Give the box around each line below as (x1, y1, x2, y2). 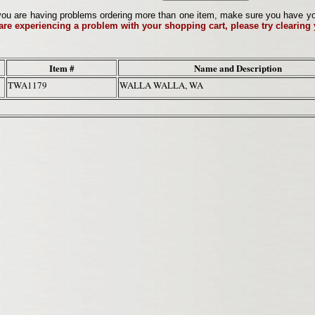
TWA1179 (8, 79, 47, 92)
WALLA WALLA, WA (120, 79, 208, 92)
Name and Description (193, 61, 282, 75)
